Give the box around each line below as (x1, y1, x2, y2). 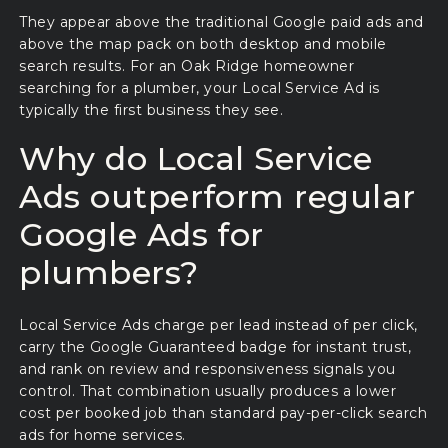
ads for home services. (19, 426, 186, 445)
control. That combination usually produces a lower (19, 382, 397, 401)
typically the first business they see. (19, 100, 284, 119)
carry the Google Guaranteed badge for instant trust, (19, 338, 412, 357)
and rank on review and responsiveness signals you (19, 360, 396, 379)
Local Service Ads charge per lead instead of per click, (19, 316, 418, 335)
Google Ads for (19, 214, 264, 254)
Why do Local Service (19, 138, 373, 178)
